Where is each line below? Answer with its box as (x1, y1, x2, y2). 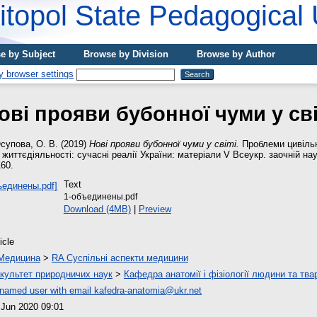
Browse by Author (197, 49, 275, 59)
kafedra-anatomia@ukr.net (94, 284, 202, 296)
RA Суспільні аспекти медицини (52, 252, 188, 263)
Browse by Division (83, 49, 168, 59)
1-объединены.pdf (63, 192, 137, 202)
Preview (138, 204, 171, 215)
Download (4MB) (63, 204, 131, 215)
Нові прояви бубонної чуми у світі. (89, 138, 239, 149)
